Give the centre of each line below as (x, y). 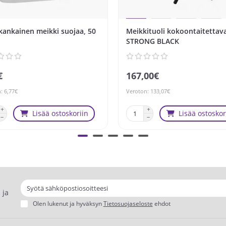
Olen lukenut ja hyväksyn (68, 203)
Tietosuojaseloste (128, 203)
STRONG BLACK (153, 41)
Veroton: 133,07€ (148, 91)
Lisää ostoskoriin (60, 113)
